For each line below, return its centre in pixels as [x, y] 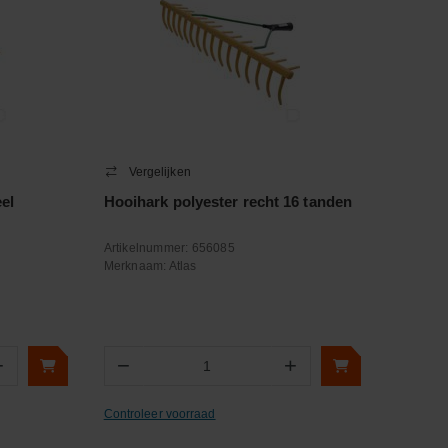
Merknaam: [136, 266]
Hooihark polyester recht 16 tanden [228, 201]
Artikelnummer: [147, 248]
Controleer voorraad [159, 413]
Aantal [161, 374]
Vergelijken [159, 172]
